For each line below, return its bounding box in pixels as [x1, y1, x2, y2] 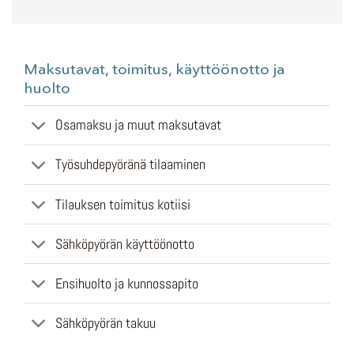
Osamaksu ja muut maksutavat [55, 116, 222, 134]
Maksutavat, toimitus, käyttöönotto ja [24, 59, 284, 79]
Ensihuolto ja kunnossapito [55, 274, 199, 292]
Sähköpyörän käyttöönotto [55, 235, 195, 253]
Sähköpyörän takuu [55, 314, 156, 332]
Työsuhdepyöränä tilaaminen [55, 156, 206, 174]
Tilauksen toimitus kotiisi [55, 195, 191, 213]
